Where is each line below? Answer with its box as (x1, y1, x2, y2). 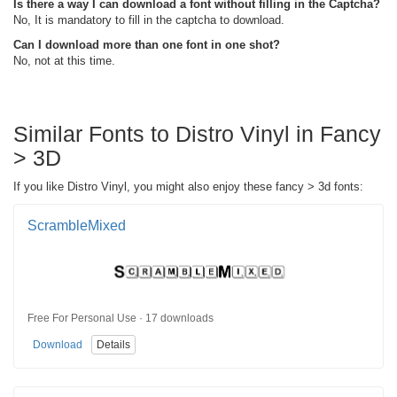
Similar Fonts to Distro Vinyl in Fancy (13, 121, 381, 146)
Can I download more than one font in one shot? (13, 37, 280, 51)
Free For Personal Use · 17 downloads (27, 312, 214, 325)
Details (97, 339, 130, 352)
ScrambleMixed (27, 217, 126, 233)
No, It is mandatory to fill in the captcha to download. (13, 12, 284, 27)
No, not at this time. (13, 53, 115, 67)
